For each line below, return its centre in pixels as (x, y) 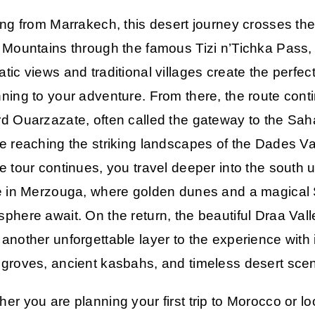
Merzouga (52, 192)
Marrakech (83, 25)
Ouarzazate (50, 120)
